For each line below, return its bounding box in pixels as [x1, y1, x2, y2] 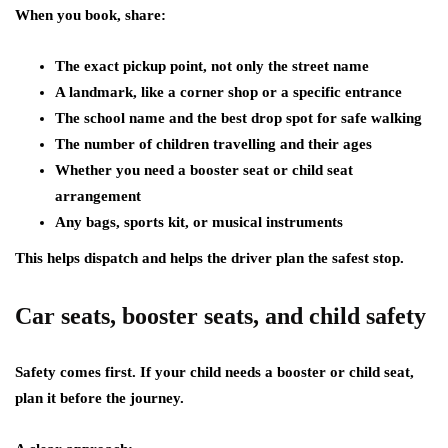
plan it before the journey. [15, 390, 184, 406]
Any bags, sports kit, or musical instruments [55, 214, 343, 230]
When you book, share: [15, 7, 166, 23]
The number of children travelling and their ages [55, 136, 372, 152]
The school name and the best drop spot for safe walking [55, 110, 422, 126]
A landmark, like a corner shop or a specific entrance [55, 84, 402, 100]
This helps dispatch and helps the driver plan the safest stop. [15, 250, 404, 266]
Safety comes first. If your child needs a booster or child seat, [15, 364, 414, 380]
